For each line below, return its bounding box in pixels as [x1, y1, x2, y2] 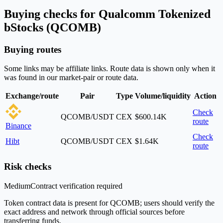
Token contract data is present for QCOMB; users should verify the [4, 198, 215, 207]
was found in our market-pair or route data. [4, 73, 138, 82]
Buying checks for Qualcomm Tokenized [4, 7, 211, 20]
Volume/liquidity [135, 92, 191, 101]
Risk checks [4, 161, 51, 172]
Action [194, 92, 217, 101]
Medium [4, 181, 30, 190]
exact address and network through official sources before [4, 207, 185, 216]
